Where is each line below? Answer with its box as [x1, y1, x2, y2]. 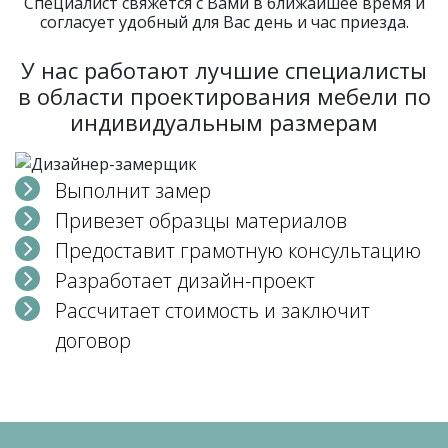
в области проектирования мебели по [17, 81, 431, 111]
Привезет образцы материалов [55, 206, 347, 234]
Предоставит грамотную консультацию [55, 236, 421, 264]
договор [55, 326, 131, 354]
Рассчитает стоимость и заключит [55, 296, 370, 324]
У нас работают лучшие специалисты [21, 55, 427, 85]
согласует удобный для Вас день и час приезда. [39, 11, 409, 33]
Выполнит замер [55, 176, 211, 204]
